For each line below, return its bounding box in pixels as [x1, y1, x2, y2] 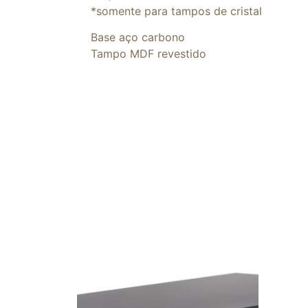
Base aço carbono [91, 30, 185, 45]
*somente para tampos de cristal [91, 3, 262, 18]
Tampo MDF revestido [91, 47, 206, 61]
